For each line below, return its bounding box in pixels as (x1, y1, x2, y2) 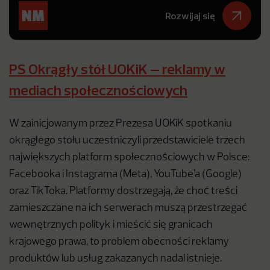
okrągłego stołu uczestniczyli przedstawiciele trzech (9, 136, 245, 146)
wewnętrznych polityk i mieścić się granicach (9, 220, 213, 230)
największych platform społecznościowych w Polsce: (9, 152, 250, 163)
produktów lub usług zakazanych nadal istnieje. (9, 254, 222, 264)
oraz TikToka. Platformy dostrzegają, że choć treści (9, 186, 237, 196)
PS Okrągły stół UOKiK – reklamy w (9, 60, 225, 78)
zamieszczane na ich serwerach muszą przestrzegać (9, 203, 247, 213)
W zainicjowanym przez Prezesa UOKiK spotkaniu (9, 119, 232, 129)
